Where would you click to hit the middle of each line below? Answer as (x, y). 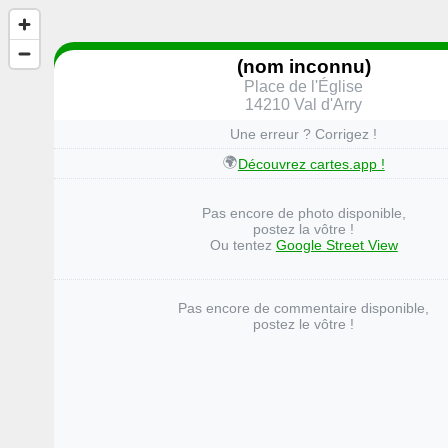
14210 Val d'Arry (304, 104)
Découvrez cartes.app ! (311, 163)
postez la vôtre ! (304, 229)
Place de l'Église (304, 86)
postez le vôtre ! (304, 324)
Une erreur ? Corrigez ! (304, 134)
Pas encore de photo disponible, (303, 213)
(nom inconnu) (303, 66)
